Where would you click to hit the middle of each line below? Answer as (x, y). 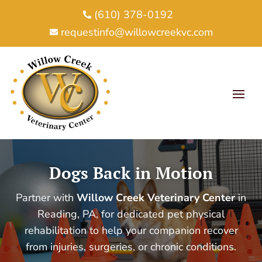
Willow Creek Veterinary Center (156, 197)
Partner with (46, 197)
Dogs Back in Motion (131, 173)
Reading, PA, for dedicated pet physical (131, 214)
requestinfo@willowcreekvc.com (137, 32)
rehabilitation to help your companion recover (131, 230)
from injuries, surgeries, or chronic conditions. (131, 247)
